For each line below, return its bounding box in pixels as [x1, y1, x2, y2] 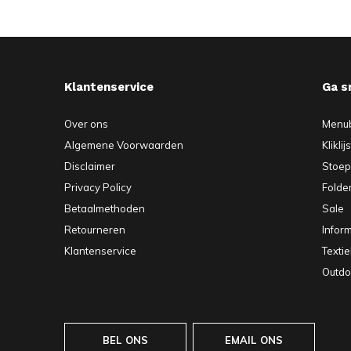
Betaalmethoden [64, 202, 145, 215]
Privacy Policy [64, 181, 132, 194]
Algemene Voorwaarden [64, 139, 183, 152]
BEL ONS [102, 334, 149, 347]
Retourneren [64, 223, 125, 237]
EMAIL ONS [224, 334, 284, 347]
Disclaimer [64, 160, 115, 173]
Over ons [64, 118, 108, 131]
